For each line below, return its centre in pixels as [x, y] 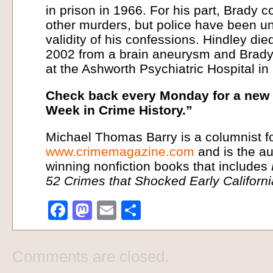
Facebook [111, 210]
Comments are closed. [90, 257]
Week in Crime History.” [119, 110]
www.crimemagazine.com [120, 152]
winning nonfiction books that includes [158, 166]
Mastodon [135, 210]
